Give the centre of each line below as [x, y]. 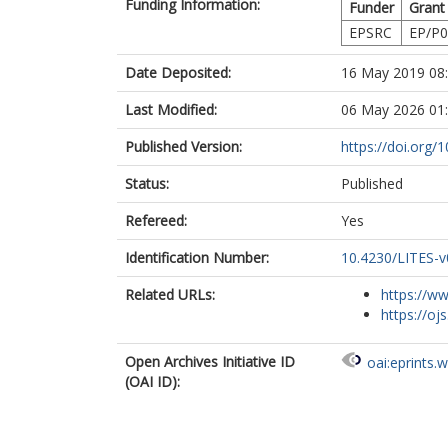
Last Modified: [171, 109]
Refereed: [156, 220]
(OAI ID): [152, 381]
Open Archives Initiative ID [210, 361]
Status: [147, 183]
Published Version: [183, 146]
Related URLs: [170, 294]
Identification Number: [197, 257]
